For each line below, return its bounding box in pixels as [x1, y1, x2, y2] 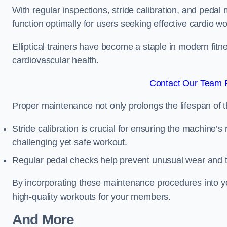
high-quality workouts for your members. [12, 192, 171, 202]
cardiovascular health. [12, 55, 99, 65]
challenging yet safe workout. [12, 137, 127, 147]
